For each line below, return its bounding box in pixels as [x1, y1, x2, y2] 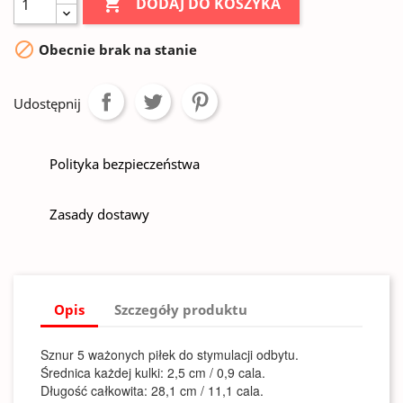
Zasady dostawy [49, 205, 149, 223]
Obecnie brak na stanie [35, 40, 197, 59]
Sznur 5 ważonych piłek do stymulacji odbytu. [40, 345, 299, 363]
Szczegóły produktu [114, 300, 248, 318]
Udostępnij [13, 94, 81, 112]
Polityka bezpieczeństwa [49, 155, 200, 173]
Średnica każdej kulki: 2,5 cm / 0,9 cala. [40, 363, 265, 381]
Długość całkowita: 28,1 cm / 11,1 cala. [40, 381, 264, 399]
